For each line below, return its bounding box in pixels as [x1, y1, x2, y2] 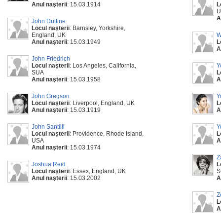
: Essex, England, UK [70, 168, 126, 175]
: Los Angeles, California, [70, 62, 136, 69]
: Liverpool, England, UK [70, 100, 135, 107]
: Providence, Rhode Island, [70, 130, 144, 137]
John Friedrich [32, 55, 70, 62]
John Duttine [32, 18, 66, 25]
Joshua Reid [32, 161, 66, 168]
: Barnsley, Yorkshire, [70, 25, 125, 32]
